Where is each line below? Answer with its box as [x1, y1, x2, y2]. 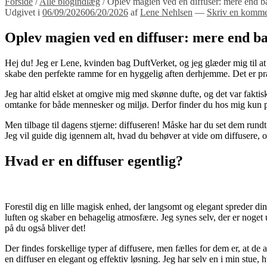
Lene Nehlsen [140, 7, 193, 17]
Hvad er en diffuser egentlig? [5, 153, 183, 169]
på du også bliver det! [5, 222, 86, 233]
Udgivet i [5, 7, 42, 17]
